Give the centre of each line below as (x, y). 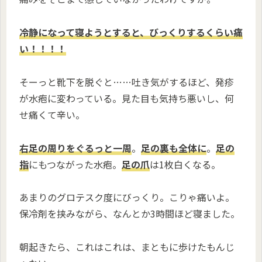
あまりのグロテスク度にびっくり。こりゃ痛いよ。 (127, 197)
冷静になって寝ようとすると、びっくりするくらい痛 (131, 32)
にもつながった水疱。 (75, 164)
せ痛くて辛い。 (52, 114)
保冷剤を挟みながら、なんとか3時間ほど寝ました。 (130, 214)
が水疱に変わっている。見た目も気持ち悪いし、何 (127, 98)
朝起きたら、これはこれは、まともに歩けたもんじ (127, 247)
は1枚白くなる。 (185, 164)
